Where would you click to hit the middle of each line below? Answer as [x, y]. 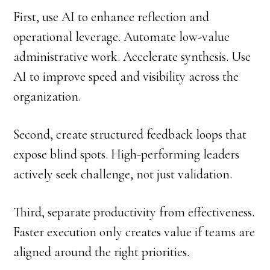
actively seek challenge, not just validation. [123, 174]
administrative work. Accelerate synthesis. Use [132, 57]
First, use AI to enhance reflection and [111, 17]
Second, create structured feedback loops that [130, 135]
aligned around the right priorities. [102, 252]
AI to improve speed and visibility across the [126, 77]
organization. [47, 97]
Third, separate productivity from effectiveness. [134, 212]
